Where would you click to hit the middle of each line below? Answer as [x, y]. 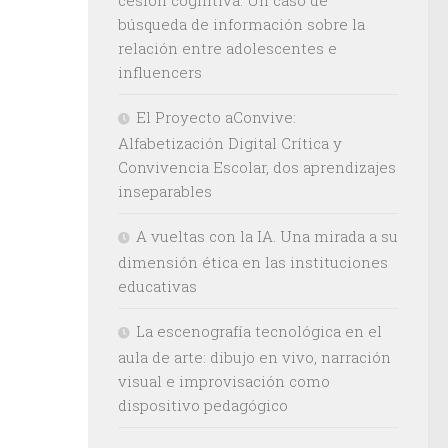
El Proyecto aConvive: [216, 116]
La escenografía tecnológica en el [259, 330]
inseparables [165, 190]
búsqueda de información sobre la [241, 23]
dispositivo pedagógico [203, 404]
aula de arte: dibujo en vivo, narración [254, 356]
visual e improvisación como [224, 380]
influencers [160, 71]
